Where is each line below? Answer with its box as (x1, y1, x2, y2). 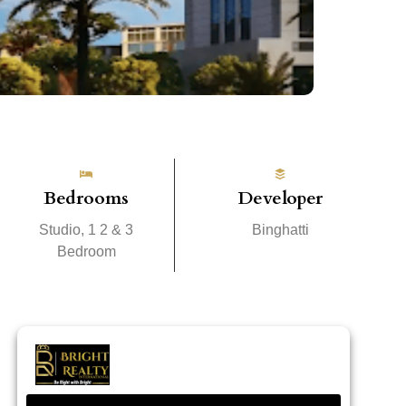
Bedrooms (43, 185, 130, 210)
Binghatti (251, 221, 309, 237)
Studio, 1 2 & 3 (39, 221, 134, 237)
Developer (237, 185, 324, 210)
